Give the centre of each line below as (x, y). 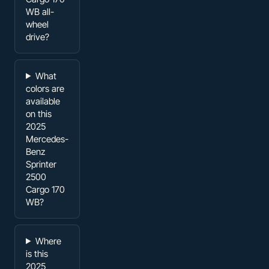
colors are (45, 88)
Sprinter (41, 164)
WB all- (40, 11)
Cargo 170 (45, 189)
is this (37, 253)
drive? (38, 37)
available (43, 101)
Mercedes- (47, 139)
